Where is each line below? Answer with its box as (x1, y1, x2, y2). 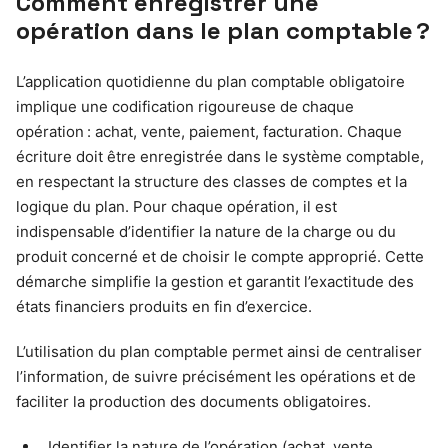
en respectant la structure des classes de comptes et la (16, 172, 407, 192)
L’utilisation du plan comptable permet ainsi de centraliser (16, 342, 422, 362)
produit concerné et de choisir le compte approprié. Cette (16, 247, 424, 267)
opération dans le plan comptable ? (16, 15, 430, 47)
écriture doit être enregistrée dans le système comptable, (16, 147, 424, 167)
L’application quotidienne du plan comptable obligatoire (16, 72, 405, 92)
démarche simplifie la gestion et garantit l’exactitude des (16, 272, 414, 292)
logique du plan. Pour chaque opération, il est (16, 197, 337, 217)
